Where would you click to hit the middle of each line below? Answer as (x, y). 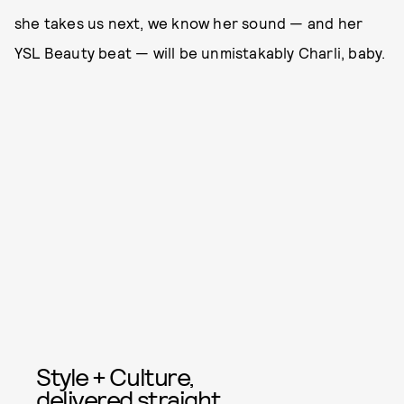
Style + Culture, (115, 376)
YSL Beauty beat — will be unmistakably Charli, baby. (200, 52)
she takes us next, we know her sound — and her (189, 22)
